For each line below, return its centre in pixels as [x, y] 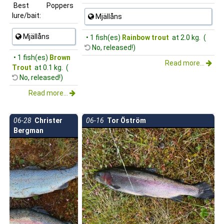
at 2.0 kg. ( [188, 37]
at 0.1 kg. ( [51, 67]
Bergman [28, 130]
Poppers [60, 5]
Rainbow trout [145, 37]
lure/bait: [26, 15]
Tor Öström [125, 120]
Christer [47, 120]
